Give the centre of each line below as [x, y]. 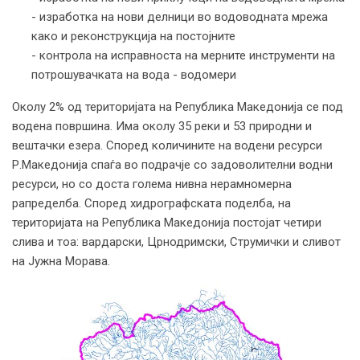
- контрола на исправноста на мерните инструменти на [183, 55]
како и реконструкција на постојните [133, 36]
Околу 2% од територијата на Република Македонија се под [178, 106]
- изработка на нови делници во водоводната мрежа [180, 16]
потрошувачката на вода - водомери [134, 74]
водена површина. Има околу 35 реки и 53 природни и [162, 126]
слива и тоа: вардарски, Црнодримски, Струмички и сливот [176, 241]
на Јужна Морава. [61, 261]
